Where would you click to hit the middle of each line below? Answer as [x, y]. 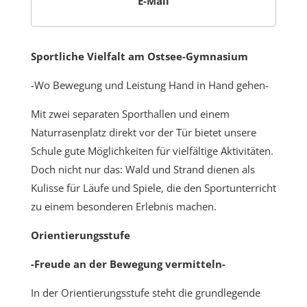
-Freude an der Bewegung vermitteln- [128, 264]
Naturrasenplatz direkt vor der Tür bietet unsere [143, 133]
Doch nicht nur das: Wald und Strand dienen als [143, 170]
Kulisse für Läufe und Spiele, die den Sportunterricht [153, 188]
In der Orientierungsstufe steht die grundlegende [145, 293]
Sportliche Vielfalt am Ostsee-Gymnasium [139, 57]
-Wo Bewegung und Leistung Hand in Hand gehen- [149, 85]
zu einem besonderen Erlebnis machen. [123, 207]
